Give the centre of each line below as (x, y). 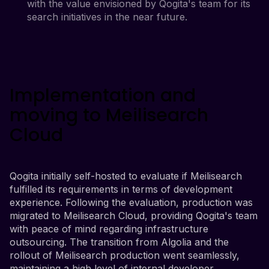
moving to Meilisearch (109, 115)
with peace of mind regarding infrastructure (109, 228)
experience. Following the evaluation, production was (131, 202)
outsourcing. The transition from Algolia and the (119, 242)
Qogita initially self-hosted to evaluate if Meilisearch (126, 176)
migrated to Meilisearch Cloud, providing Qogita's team (134, 215)
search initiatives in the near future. (107, 17)
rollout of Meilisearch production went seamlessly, (125, 255)
